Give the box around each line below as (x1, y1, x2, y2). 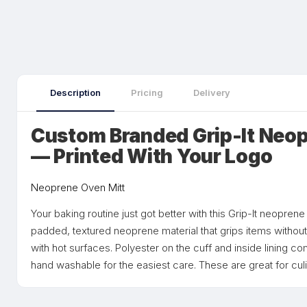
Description (50, 87, 101, 98)
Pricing (131, 87, 163, 98)
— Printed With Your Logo (31, 145, 273, 168)
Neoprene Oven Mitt (31, 181, 125, 194)
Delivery (193, 87, 230, 98)
